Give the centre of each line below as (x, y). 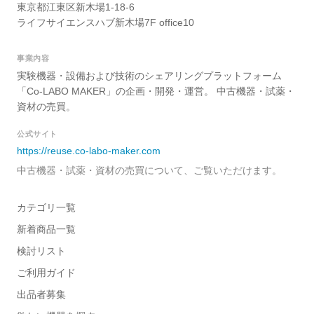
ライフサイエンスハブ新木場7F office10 (105, 23)
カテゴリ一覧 (46, 208)
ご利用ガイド (46, 273)
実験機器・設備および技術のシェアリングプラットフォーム (149, 76)
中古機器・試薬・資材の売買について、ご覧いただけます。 (149, 171)
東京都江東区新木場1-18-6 (76, 7)
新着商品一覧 (46, 230)
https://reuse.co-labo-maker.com (89, 151)
